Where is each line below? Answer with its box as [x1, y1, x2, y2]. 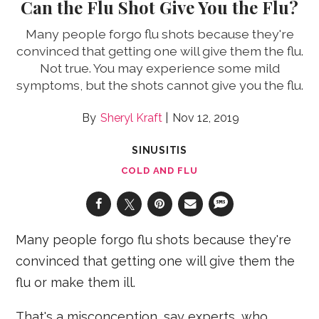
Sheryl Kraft [100, 110, 162, 125]
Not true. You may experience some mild [39, 60, 280, 75]
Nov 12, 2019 [172, 110, 239, 125]
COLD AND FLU [121, 164, 198, 176]
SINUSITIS [131, 144, 188, 156]
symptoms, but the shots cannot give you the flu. [16, 77, 303, 93]
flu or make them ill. [16, 274, 136, 290]
